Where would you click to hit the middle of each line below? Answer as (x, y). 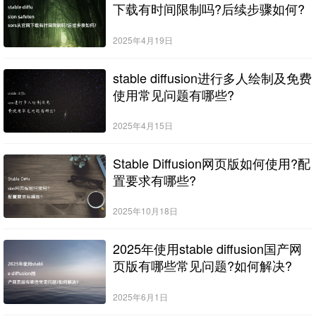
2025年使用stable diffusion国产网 (207, 249)
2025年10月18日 (145, 211)
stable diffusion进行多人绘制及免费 (212, 77)
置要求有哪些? (154, 180)
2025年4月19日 (142, 39)
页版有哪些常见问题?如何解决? (202, 266)
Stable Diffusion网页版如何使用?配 (211, 163)
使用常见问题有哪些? (173, 94)
